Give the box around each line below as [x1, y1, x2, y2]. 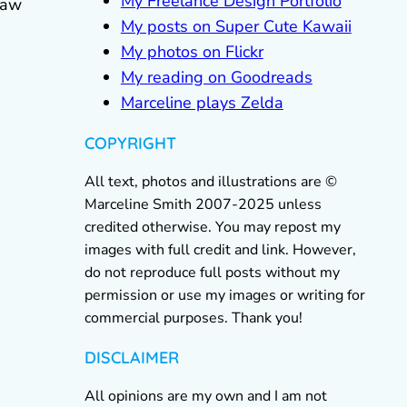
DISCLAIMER [84, 347, 179, 368]
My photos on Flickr [120, 41, 263, 63]
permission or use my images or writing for [84, 285, 365, 305]
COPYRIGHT [84, 133, 176, 154]
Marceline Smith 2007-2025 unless [84, 194, 322, 214]
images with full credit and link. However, [84, 240, 356, 260]
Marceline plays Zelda [120, 92, 283, 114]
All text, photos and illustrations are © [84, 172, 337, 192]
